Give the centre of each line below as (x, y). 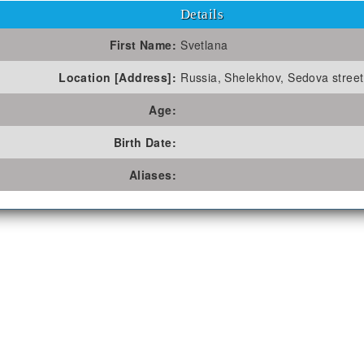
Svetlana (204, 44)
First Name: (143, 44)
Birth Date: (145, 142)
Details (202, 14)
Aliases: (153, 174)
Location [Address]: (118, 77)
